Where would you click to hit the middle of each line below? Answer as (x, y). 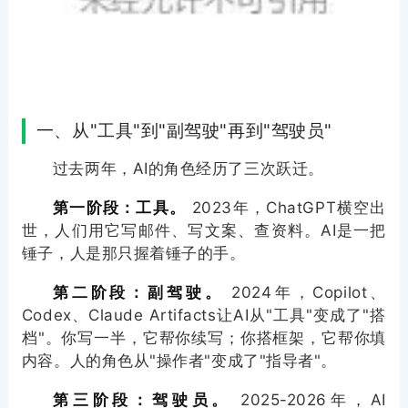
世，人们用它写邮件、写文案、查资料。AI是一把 (204, 231)
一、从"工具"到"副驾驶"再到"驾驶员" (184, 131)
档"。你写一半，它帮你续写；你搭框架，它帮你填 (204, 338)
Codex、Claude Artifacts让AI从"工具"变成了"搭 (204, 316)
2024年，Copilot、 (305, 293)
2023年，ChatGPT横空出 (286, 208)
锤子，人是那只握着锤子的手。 (133, 254)
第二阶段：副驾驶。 (138, 293)
